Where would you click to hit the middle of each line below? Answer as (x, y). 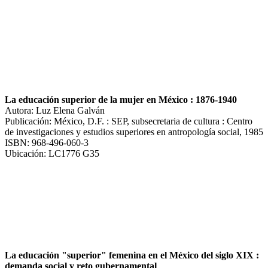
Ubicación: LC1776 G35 (52, 153)
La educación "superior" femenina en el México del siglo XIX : (132, 255)
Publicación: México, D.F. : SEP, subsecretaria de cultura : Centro (129, 121)
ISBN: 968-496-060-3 (47, 142)
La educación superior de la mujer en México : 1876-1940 (121, 99)
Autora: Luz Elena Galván (55, 110)
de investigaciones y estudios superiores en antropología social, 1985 (134, 132)
